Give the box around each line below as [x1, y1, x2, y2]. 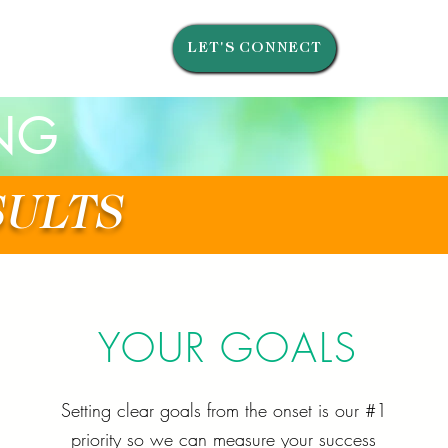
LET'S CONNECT [187, 40, 322, 56]
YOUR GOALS [98, 321, 359, 374]
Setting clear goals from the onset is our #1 [60, 398, 387, 422]
